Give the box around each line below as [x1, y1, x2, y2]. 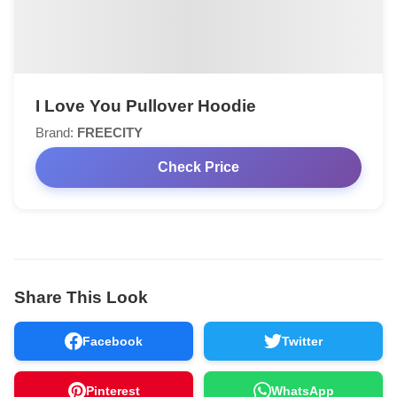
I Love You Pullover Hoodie [35, 96, 256, 115]
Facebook [82, 334, 143, 349]
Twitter [282, 334, 323, 349]
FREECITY [77, 124, 143, 140]
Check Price [158, 160, 239, 175]
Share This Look [14, 288, 148, 307]
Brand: [35, 124, 77, 140]
